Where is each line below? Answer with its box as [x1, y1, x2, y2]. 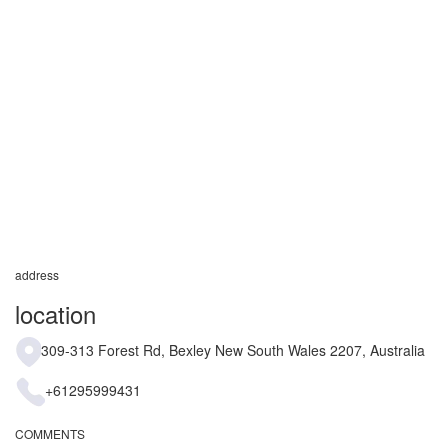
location [15, 296, 96, 331]
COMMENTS [15, 425, 85, 442]
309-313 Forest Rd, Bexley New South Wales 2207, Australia [41, 339, 425, 360]
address [15, 266, 59, 283]
